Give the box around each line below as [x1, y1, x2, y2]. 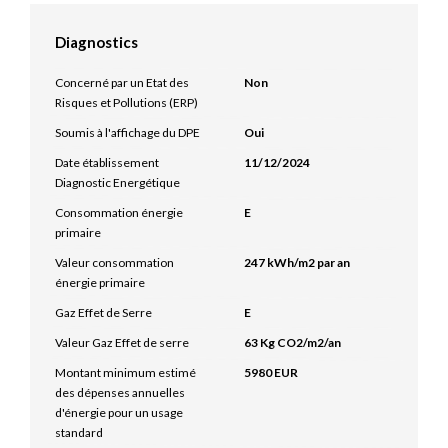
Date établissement [55, 155, 159, 170]
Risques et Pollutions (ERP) [55, 95, 198, 110]
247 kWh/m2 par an [244, 255, 350, 270]
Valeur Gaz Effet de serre [55, 335, 189, 350]
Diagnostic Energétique [55, 175, 180, 190]
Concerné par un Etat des [55, 75, 189, 90]
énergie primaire [55, 275, 145, 290]
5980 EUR [244, 365, 298, 380]
